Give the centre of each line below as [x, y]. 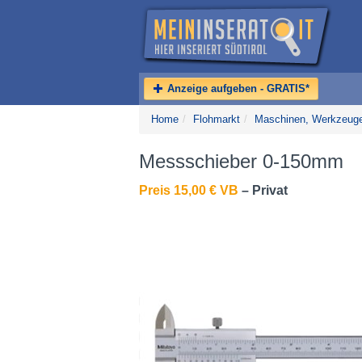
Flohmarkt [217, 119]
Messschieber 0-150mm [241, 161]
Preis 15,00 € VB [189, 190]
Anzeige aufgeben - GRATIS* [237, 88]
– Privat [263, 190]
